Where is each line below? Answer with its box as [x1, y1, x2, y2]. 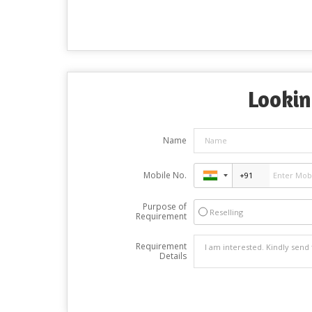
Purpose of [142, 200, 187, 212]
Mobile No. [143, 169, 187, 181]
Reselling [209, 206, 243, 217]
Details [159, 249, 187, 262]
